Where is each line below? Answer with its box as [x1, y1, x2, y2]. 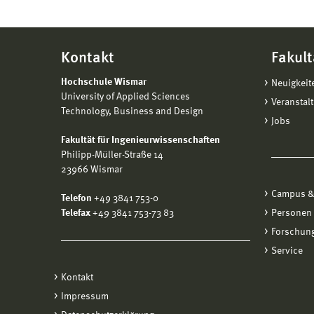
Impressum [61, 292, 109, 301]
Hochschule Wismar [61, 77, 146, 87]
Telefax [61, 208, 90, 218]
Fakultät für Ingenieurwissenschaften [61, 135, 220, 145]
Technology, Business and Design [61, 107, 203, 116]
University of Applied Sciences [61, 92, 190, 102]
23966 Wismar [61, 165, 123, 175]
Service [271, 246, 303, 256]
